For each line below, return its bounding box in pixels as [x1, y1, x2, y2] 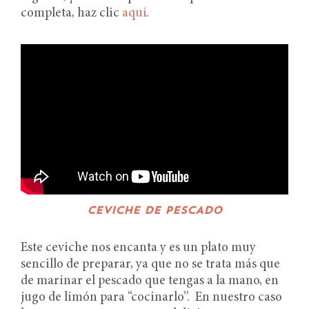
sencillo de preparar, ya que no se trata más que [21, 258, 280, 272]
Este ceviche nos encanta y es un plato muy [21, 241, 256, 255]
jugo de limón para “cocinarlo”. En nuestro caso [21, 291, 282, 305]
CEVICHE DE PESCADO [87, 206, 222, 217]
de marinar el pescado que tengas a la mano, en [21, 275, 279, 288]
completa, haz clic [21, 7, 122, 21]
